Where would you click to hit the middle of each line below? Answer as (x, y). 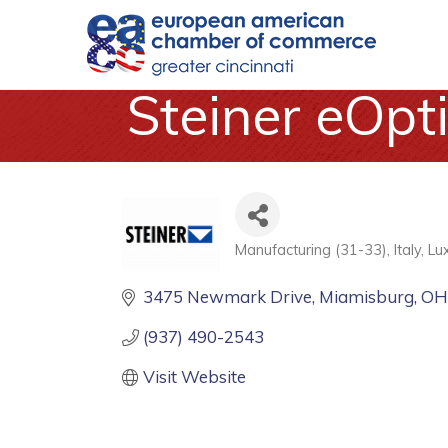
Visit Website (195, 376)
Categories (294, 266)
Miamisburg (367, 296)
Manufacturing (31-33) (311, 249)
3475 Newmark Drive (228, 296)
